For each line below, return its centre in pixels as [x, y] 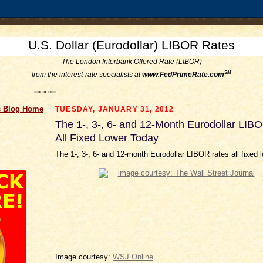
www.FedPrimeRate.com [183, 75]
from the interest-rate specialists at [87, 75]
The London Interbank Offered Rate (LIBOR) [131, 62]
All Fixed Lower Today [107, 138]
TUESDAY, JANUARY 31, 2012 [115, 109]
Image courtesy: [84, 257]
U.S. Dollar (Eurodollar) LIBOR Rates [131, 45]
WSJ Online [133, 257]
